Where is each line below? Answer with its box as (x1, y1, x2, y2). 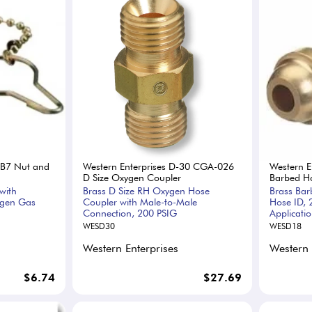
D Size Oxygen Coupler (83, 171, 182, 183)
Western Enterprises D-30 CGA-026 (83, 160, 235, 172)
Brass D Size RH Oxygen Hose (83, 185, 210, 196)
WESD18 (269, 220, 302, 231)
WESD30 (83, 220, 116, 231)
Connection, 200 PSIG (83, 207, 178, 219)
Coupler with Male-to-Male (83, 196, 198, 208)
